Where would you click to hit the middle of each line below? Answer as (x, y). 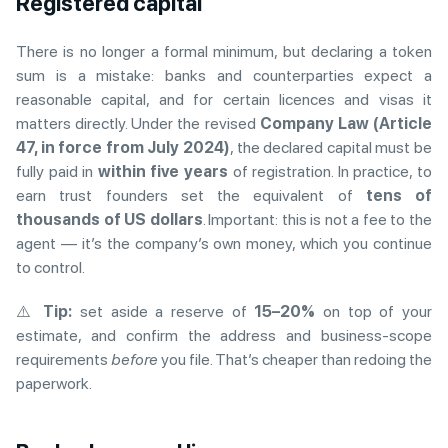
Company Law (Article (346, 123)
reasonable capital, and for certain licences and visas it (224, 99)
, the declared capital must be (331, 147)
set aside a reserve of (163, 311)
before (134, 359)
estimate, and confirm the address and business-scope (224, 335)
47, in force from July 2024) (123, 147)
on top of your (374, 311)
